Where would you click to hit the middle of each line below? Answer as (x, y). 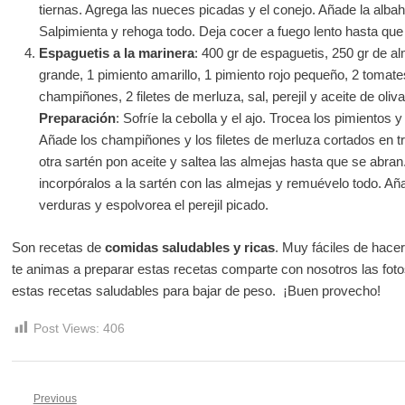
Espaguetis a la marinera (116, 53)
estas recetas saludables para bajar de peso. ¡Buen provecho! (196, 290)
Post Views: (66, 329)
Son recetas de (58, 247)
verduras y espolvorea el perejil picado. (153, 205)
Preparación (77, 118)
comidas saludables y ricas (189, 247)
